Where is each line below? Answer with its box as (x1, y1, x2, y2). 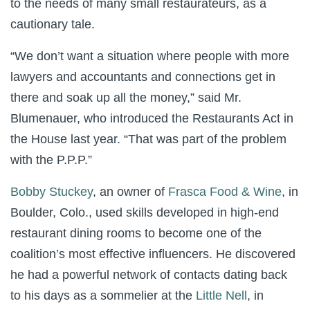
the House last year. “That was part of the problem (10, 132, 286, 146)
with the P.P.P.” (10, 153, 92, 167)
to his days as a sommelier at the (10, 289, 192, 302)
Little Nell (196, 289, 247, 302)
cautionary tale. (10, 17, 95, 31)
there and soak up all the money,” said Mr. (10, 91, 241, 104)
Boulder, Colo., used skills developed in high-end (10, 206, 279, 219)
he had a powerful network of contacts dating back (10, 268, 287, 282)
